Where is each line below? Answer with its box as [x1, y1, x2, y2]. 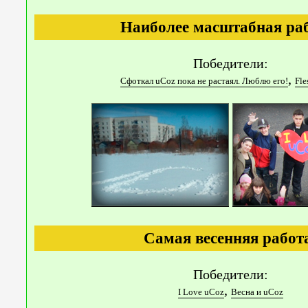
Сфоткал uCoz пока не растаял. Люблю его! [120, 76, 288, 87]
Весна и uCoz [231, 287, 283, 298]
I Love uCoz [178, 287, 224, 298]
